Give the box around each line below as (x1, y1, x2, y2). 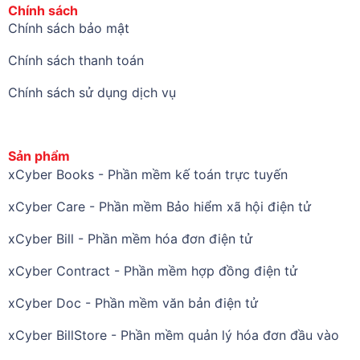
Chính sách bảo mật (7, 20, 129, 37)
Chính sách (7, 2, 78, 18)
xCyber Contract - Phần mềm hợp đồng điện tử (7, 262, 297, 279)
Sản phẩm (7, 148, 70, 165)
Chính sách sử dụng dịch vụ (7, 84, 176, 101)
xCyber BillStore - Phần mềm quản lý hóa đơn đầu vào (7, 326, 339, 343)
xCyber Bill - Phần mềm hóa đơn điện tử (7, 230, 252, 247)
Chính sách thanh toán (7, 52, 144, 69)
